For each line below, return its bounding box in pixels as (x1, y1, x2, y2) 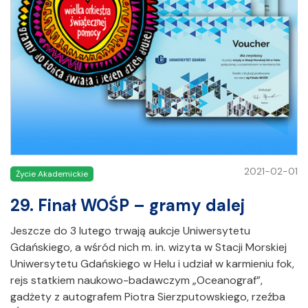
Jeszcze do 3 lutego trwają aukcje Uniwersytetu (10, 223, 250, 238)
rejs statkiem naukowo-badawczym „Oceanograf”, (10, 272, 263, 287)
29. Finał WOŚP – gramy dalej (10, 194, 245, 216)
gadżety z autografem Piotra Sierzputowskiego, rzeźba (10, 289, 285, 304)
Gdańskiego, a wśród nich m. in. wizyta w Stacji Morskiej (10, 239, 287, 254)
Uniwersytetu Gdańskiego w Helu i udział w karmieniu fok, (10, 256, 294, 271)
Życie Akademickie (16, 168, 88, 180)
